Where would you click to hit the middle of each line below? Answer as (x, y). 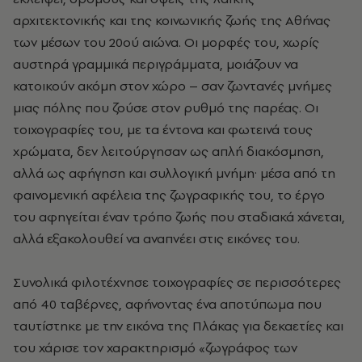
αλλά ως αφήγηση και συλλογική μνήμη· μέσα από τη (174, 173)
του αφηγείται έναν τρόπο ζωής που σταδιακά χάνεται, (179, 216)
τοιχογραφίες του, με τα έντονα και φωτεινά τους (163, 129)
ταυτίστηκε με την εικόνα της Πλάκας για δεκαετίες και (178, 325)
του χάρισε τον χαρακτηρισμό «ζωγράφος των (155, 347)
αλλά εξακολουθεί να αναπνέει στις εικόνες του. (156, 238)
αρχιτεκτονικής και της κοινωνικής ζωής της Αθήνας (172, 20)
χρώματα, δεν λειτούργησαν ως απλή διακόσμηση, (168, 151)
